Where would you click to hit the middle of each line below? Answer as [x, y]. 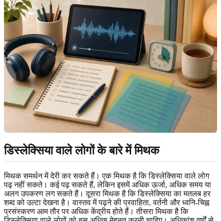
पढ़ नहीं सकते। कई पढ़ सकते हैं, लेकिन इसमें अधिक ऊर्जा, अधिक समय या [108, 184]
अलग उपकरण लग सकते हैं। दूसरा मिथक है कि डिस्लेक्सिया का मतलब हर [107, 193]
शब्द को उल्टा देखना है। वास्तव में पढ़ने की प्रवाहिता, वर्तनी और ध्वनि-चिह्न [107, 202]
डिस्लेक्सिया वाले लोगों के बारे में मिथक [82, 151]
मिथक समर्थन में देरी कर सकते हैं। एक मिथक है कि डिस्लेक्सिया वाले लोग [107, 176]
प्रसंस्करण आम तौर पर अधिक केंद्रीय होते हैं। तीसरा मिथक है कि [96, 211]
